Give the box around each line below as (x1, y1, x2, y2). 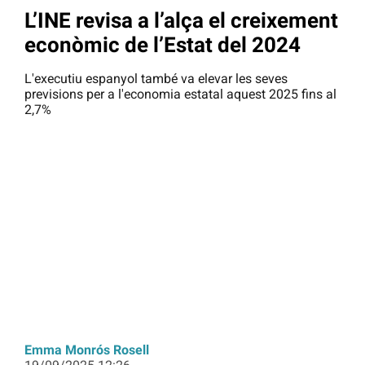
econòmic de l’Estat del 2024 (24, 32, 301, 57)
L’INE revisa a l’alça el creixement (24, 7, 338, 33)
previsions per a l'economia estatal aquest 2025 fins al (24, 86, 336, 103)
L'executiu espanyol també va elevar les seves (24, 71, 288, 87)
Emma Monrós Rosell (24, 342, 149, 358)
